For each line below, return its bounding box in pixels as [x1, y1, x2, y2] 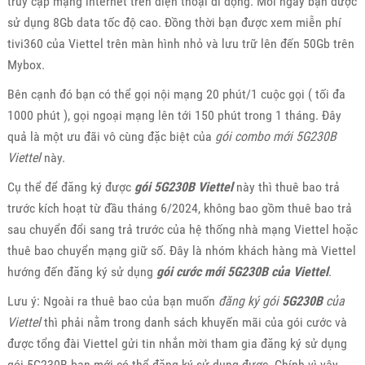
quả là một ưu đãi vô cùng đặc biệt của [7, 128, 215, 144]
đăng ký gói [218, 292, 282, 309]
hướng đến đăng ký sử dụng [7, 263, 156, 279]
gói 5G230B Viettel [134, 178, 233, 195]
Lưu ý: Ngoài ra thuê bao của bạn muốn [7, 292, 218, 309]
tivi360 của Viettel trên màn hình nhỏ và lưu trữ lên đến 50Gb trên [7, 35, 354, 51]
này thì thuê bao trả [232, 178, 340, 195]
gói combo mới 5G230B [214, 128, 336, 144]
